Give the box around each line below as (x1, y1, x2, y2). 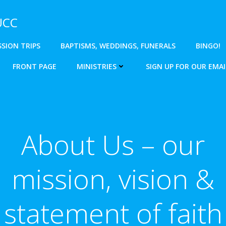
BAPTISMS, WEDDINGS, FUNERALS (61, 41, 176, 50)
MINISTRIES (77, 62, 117, 71)
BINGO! (196, 41, 220, 50)
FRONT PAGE (13, 62, 56, 71)
